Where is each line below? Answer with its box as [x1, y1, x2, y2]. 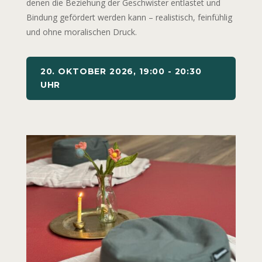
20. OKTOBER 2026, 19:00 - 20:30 [40, 66, 202, 77]
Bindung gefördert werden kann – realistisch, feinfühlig [26, 12, 232, 23]
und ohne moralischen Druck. [26, 26, 137, 38]
